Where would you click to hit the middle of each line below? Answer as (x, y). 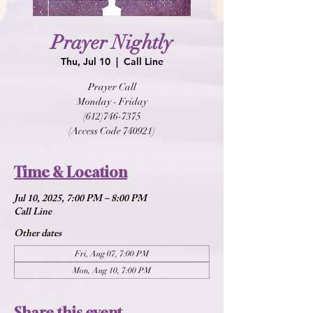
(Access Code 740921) (112, 131)
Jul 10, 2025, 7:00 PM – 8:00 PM (80, 199)
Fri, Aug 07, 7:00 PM (112, 254)
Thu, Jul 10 (85, 61)
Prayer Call (112, 87)
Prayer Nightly (112, 43)
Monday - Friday (112, 102)
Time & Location (71, 172)
